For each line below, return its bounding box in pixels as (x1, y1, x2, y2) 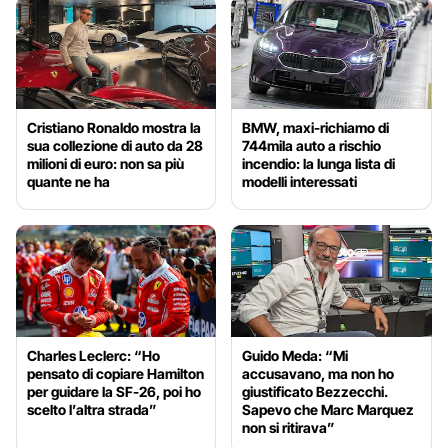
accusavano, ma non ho (242, 365, 395, 383)
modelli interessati (242, 172, 358, 190)
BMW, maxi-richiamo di (242, 118, 390, 136)
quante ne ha (27, 172, 110, 190)
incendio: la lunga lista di (242, 154, 396, 172)
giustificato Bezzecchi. (242, 383, 389, 401)
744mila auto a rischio (242, 136, 382, 154)
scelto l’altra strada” (27, 401, 157, 419)
